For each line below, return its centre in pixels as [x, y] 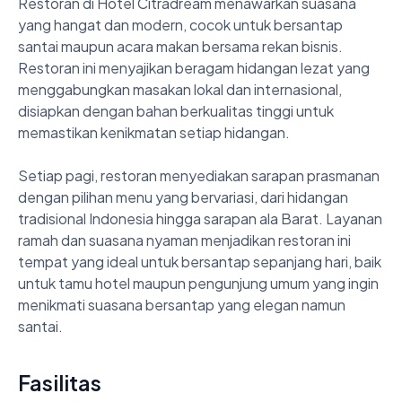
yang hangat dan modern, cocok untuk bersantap [180, 24]
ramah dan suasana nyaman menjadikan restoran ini [184, 240]
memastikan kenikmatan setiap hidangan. [154, 132]
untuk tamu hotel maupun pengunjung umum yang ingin [198, 283]
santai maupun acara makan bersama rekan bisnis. [180, 46]
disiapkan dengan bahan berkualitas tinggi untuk [176, 110]
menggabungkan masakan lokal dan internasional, [180, 89]
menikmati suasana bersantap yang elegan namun [182, 304]
